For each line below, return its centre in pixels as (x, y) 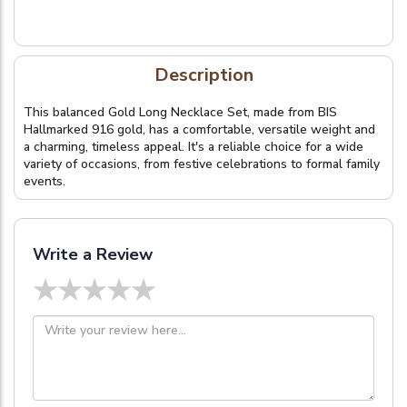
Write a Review (93, 255)
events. (45, 182)
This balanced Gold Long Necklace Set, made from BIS (180, 113)
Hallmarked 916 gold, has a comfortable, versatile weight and (199, 130)
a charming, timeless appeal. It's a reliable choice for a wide (194, 147)
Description (203, 75)
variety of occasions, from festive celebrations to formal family (202, 164)
